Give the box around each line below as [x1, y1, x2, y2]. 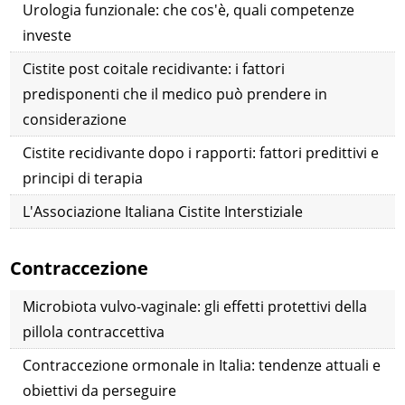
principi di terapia [23, 168, 144, 189]
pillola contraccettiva [23, 322, 165, 343]
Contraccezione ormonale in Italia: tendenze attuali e [23, 355, 381, 376]
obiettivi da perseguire [23, 381, 177, 401]
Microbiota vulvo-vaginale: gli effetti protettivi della [23, 297, 368, 317]
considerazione [23, 109, 127, 130]
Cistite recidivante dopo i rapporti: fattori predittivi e [23, 143, 380, 164]
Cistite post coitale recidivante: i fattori [23, 59, 286, 80]
